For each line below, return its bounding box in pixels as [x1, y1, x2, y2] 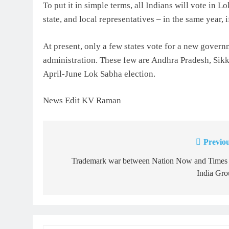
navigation [53, 156, 108, 170]
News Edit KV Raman [43, 96, 121, 105]
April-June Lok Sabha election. [43, 68, 155, 79]
